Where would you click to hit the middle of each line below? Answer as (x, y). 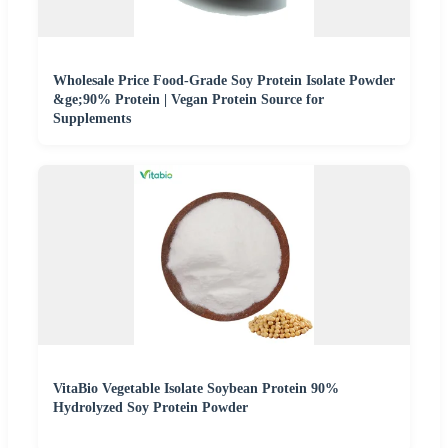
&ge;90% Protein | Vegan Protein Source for (188, 99)
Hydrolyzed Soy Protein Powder (150, 407)
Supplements (92, 118)
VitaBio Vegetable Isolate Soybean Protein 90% (196, 388)
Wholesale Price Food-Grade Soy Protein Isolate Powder (224, 80)
